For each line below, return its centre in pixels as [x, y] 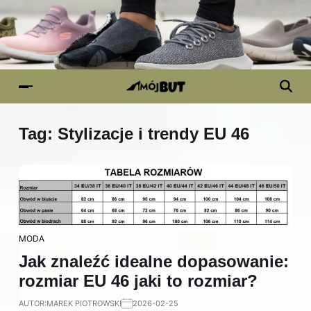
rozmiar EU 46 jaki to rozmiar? [138, 281]
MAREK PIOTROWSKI [84, 304]
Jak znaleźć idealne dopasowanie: [154, 262]
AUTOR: [33, 304]
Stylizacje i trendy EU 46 [153, 134]
